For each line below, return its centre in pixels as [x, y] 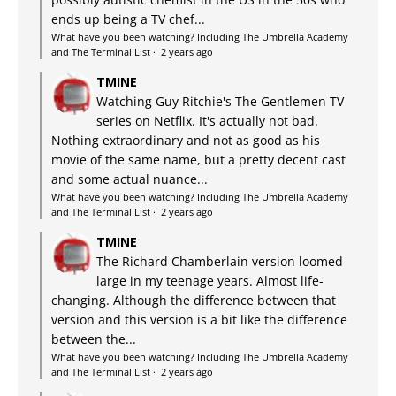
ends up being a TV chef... [128, 19]
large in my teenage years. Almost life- [210, 280]
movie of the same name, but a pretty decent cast [198, 159]
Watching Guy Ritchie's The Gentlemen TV [220, 101]
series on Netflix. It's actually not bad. [207, 120]
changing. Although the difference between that [194, 300]
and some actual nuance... [129, 179]
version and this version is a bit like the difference [199, 319]
